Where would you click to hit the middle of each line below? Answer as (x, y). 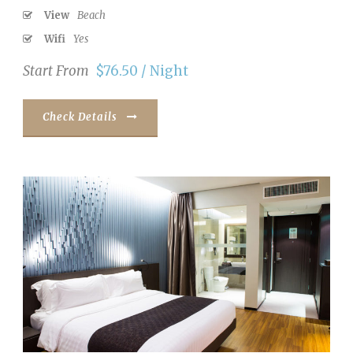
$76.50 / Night (142, 71)
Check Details (80, 117)
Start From (56, 71)
